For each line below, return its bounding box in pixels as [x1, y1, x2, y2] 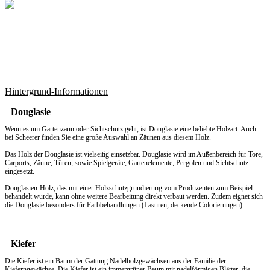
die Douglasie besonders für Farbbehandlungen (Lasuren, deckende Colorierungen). [5, 201, 244, 210]
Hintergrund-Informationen [5, 86, 108, 97]
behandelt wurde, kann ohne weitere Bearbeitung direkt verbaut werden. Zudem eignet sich [5, 192, 263, 201]
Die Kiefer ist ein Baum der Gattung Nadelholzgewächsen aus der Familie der [5, 257, 226, 266]
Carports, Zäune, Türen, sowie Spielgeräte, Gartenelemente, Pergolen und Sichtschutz [5, 159, 248, 168]
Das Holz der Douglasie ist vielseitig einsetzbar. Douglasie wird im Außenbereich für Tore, [5, 150, 263, 159]
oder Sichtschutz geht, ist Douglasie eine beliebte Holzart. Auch [74, 125, 256, 134]
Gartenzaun [42, 125, 74, 134]
